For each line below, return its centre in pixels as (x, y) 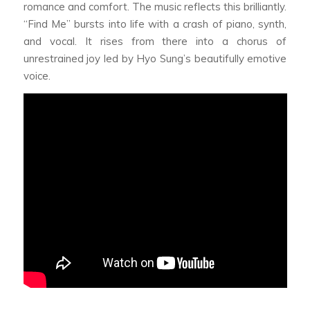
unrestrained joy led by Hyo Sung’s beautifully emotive (155, 58)
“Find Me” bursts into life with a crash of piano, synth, (155, 24)
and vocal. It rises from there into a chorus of (155, 41)
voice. (37, 75)
